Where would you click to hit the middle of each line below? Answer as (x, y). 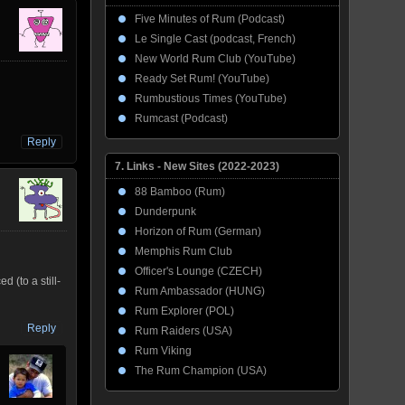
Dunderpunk (165, 212)
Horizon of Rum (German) (198, 231)
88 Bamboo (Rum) (180, 192)
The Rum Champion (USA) (201, 371)
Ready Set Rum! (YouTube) (202, 79)
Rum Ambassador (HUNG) (200, 291)
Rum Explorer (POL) (184, 311)
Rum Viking (163, 351)
